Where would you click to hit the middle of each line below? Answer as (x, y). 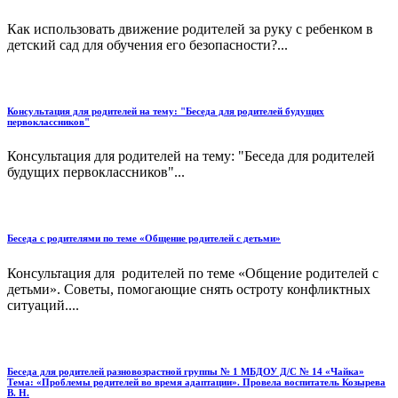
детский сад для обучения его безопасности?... (147, 44)
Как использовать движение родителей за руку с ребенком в (190, 28)
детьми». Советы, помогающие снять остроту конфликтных (189, 290)
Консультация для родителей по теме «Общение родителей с (193, 274)
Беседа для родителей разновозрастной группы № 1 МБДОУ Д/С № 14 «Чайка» (186, 372)
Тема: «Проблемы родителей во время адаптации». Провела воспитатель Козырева (196, 382)
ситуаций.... (43, 306)
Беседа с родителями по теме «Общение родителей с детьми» (144, 239)
